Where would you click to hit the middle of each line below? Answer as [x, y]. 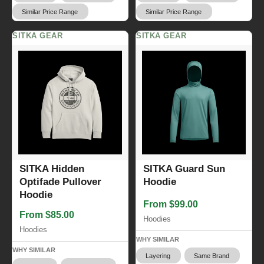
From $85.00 [47, 215]
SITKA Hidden [52, 169]
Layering [158, 256]
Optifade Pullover [60, 182]
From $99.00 [171, 204]
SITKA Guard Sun [184, 169]
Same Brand [212, 256]
